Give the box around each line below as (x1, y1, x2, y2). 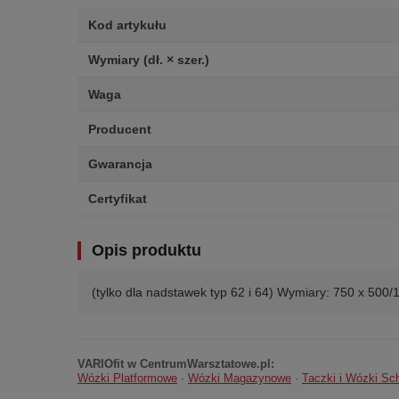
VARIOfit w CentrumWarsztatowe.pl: (77, 357, 274, 370)
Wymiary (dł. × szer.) (88, 53, 209, 67)
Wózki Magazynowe (188, 371, 291, 385)
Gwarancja (88, 157, 152, 171)
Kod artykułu (88, 18, 167, 32)
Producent (88, 122, 151, 136)
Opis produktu (92, 241, 201, 259)
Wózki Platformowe (77, 371, 177, 385)
